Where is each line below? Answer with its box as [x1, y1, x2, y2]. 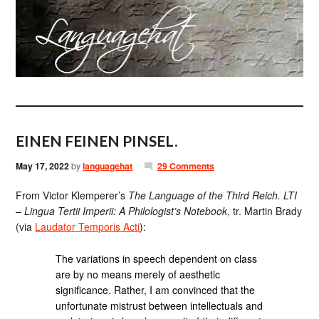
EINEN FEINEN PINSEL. [16, 132, 178, 150]
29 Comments [157, 159, 214, 172]
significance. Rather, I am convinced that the [56, 282, 256, 297]
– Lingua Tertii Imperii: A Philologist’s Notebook [16, 204, 228, 218]
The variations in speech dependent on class [56, 251, 258, 266]
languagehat [83, 159, 133, 172]
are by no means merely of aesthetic [56, 266, 221, 281]
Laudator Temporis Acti [35, 219, 140, 234]
